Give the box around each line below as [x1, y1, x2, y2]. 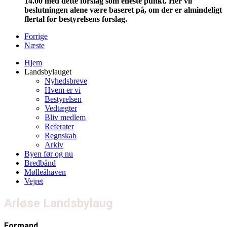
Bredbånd [24, 159, 56, 168]
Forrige [24, 32, 48, 41]
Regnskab [45, 131, 77, 140]
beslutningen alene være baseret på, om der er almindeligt [24, 6, 222, 15]
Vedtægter [45, 104, 77, 113]
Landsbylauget [24, 67, 71, 77]
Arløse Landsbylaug [4, 196, 113, 211]
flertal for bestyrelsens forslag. [24, 15, 127, 24]
